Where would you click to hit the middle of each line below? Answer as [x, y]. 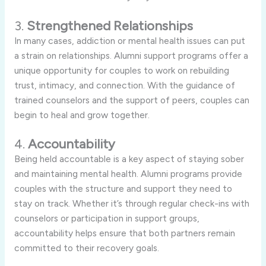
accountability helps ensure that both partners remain [124, 233]
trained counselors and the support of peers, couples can [132, 100]
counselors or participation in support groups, [107, 218]
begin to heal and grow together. [82, 115]
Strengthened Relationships [110, 26]
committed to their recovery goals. [86, 248]
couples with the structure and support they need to [123, 189]
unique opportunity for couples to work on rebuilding [121, 70]
